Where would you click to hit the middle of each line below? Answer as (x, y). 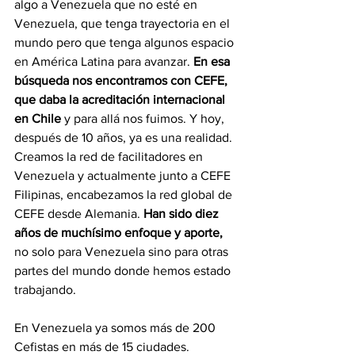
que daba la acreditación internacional (121, 99)
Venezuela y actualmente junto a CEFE (124, 175)
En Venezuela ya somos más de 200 (116, 327)
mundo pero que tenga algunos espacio (126, 42)
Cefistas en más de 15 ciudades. (103, 346)
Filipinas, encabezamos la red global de (125, 194)
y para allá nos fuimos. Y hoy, (144, 118)
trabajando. (47, 289)
